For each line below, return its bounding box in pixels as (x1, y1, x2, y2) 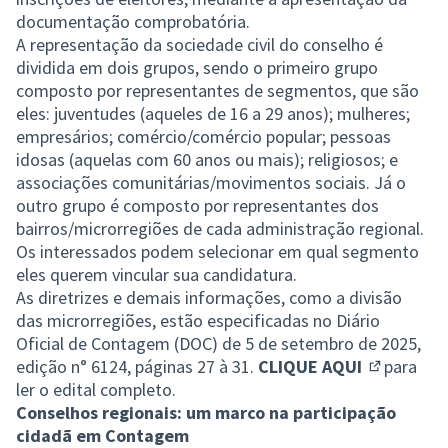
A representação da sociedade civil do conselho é (16, 32, 383, 56)
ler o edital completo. (16, 377, 176, 401)
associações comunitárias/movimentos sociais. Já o (16, 170, 406, 194)
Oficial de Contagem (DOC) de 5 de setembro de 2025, (16, 331, 421, 355)
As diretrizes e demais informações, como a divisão (16, 285, 402, 309)
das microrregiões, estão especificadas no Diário (16, 308, 380, 332)
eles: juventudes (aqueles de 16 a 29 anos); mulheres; (16, 101, 410, 125)
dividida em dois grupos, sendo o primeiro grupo (16, 55, 378, 79)
